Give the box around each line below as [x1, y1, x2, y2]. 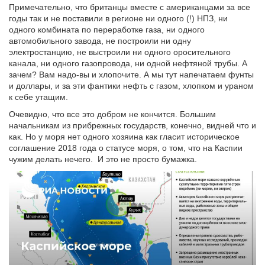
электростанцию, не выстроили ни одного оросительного [9, 47, 231, 57]
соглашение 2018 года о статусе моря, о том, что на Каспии [9, 143, 243, 153]
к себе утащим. [9, 92, 68, 102]
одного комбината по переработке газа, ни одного [9, 24, 205, 34]
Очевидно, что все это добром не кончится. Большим [9, 109, 216, 119]
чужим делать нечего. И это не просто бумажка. [9, 154, 197, 164]
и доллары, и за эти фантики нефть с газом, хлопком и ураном [9, 80, 254, 91]
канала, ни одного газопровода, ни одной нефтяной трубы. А [9, 58, 247, 68]
